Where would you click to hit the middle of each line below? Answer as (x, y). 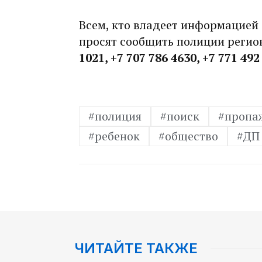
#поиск (180, 116)
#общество (188, 136)
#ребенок (114, 136)
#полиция (115, 116)
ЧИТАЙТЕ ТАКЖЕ (136, 249)
